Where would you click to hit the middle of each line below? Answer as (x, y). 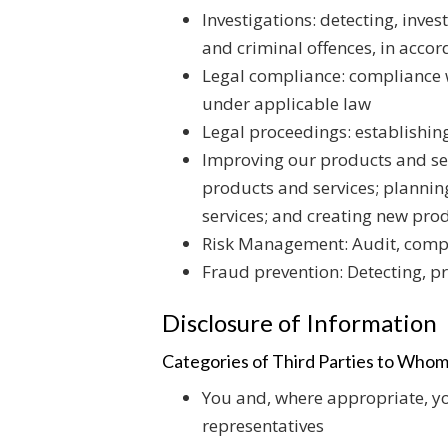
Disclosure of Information (299, 322)
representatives (263, 425)
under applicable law (286, 103)
